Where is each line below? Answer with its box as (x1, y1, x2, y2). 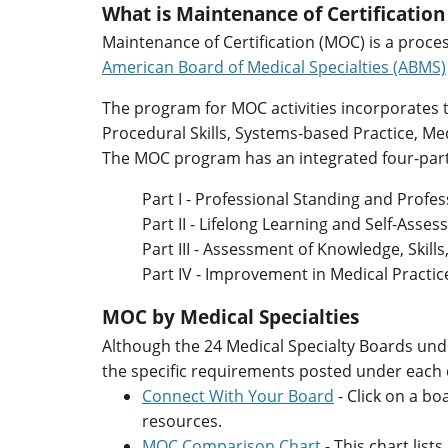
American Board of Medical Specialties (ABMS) (102, 56, 446, 79)
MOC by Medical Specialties (102, 303, 359, 331)
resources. (142, 410, 222, 433)
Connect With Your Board (142, 385, 334, 408)
